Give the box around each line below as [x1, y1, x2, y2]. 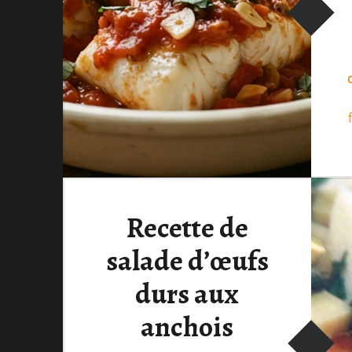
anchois [141, 307, 233, 346]
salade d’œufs [105, 241, 269, 280]
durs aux [135, 274, 239, 313]
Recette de [126, 208, 248, 247]
